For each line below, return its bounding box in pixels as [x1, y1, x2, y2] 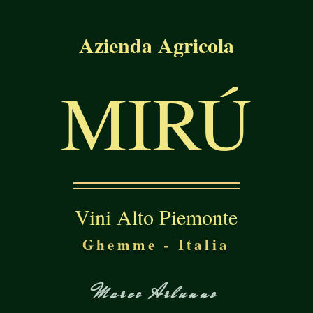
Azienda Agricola [78, 29, 234, 60]
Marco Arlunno [94, 279, 218, 307]
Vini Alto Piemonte [75, 203, 238, 231]
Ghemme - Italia [82, 234, 230, 255]
